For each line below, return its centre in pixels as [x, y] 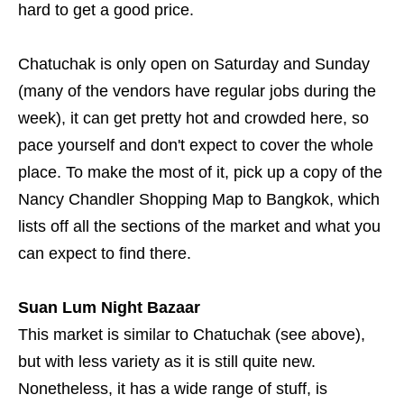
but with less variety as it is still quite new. [167, 362]
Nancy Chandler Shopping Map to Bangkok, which [199, 200]
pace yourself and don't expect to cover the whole [196, 146]
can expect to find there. [107, 254]
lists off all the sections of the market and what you [199, 227]
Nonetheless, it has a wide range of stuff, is [173, 389]
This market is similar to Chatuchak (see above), [192, 335]
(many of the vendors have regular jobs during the [197, 92]
